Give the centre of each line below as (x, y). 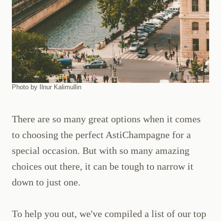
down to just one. (46, 182)
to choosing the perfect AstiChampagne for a (101, 135)
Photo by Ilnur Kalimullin (47, 87)
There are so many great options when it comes (106, 119)
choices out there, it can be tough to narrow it (103, 166)
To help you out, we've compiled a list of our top (109, 214)
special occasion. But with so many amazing (101, 151)
